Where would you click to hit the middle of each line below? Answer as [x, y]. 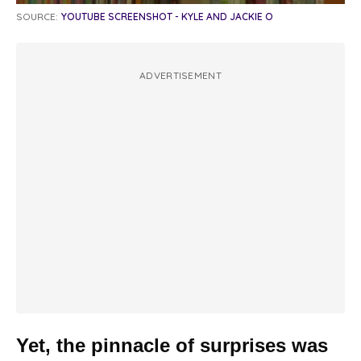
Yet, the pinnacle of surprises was [172, 346]
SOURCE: [37, 17]
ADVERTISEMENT [180, 76]
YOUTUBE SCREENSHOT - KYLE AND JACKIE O [167, 17]
